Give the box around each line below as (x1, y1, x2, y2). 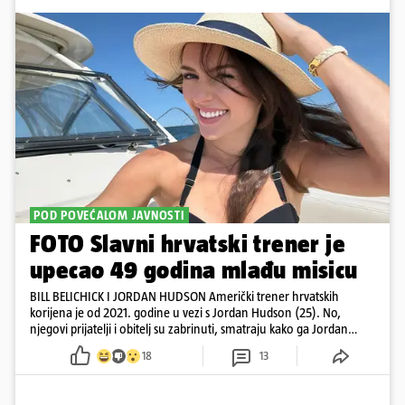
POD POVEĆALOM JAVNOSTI (33, 208, 185, 223)
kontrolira (30, 337, 81, 353)
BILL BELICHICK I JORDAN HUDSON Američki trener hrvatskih (30, 288, 339, 305)
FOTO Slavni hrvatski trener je (30, 230, 345, 259)
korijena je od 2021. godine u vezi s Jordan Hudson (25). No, (30, 305, 341, 321)
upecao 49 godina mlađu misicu (30, 256, 358, 285)
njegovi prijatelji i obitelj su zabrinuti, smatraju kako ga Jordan (30, 321, 348, 337)
